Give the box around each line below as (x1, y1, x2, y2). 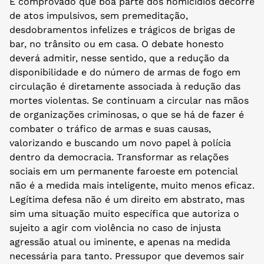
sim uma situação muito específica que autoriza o (9, 207, 239, 219)
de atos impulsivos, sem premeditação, (9, 9, 188, 21)
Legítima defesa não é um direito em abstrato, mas (9, 193, 245, 205)
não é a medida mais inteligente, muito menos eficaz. (9, 179, 255, 191)
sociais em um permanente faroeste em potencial (9, 165, 237, 177)
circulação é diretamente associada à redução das (9, 80, 240, 92)
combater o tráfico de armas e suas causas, (9, 123, 211, 134)
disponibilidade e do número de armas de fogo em (9, 66, 240, 78)
